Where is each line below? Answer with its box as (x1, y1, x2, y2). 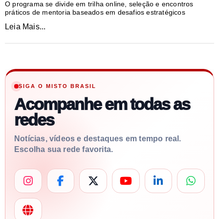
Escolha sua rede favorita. (14, 145, 113, 153)
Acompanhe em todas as (14, 94, 190, 113)
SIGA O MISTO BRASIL (19, 83, 97, 89)
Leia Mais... (5, 22, 46, 31)
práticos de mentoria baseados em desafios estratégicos (5, 8, 185, 16)
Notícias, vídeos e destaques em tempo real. (14, 134, 181, 143)
